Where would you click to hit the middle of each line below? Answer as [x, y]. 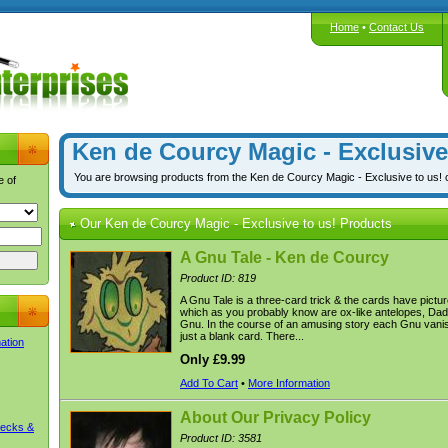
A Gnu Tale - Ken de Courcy [284, 257]
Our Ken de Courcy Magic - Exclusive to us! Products [236, 223]
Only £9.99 [212, 359]
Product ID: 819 [218, 278]
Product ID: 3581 [221, 438]
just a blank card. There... [242, 336]
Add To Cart [209, 383]
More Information [289, 383]
